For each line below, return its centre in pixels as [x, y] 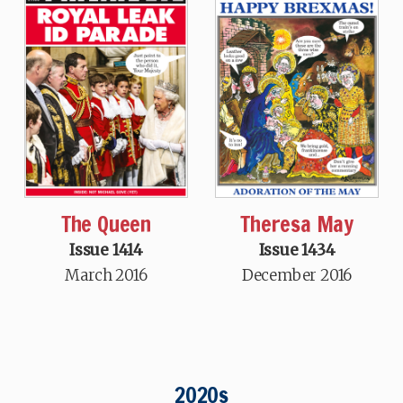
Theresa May [297, 224]
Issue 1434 [297, 251]
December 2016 [297, 276]
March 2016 [106, 276]
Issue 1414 [106, 251]
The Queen [106, 224]
